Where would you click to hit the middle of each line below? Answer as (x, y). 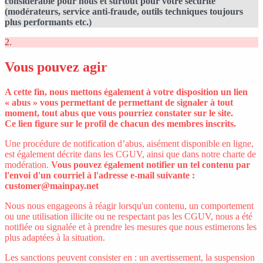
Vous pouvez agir (56, 67)
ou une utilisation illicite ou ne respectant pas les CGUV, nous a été (129, 216)
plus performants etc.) (48, 22)
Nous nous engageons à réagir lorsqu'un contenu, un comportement (129, 205)
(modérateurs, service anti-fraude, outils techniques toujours (124, 11)
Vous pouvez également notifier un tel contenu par (151, 164)
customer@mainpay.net (52, 186)
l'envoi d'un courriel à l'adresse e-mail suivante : (100, 175)
